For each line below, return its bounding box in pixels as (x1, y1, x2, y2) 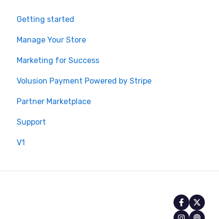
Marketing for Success (17, 55, 99, 65)
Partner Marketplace (17, 96, 91, 106)
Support (17, 117, 46, 127)
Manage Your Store (17, 35, 86, 44)
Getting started (17, 14, 74, 24)
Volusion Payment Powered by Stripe (17, 76, 152, 86)
